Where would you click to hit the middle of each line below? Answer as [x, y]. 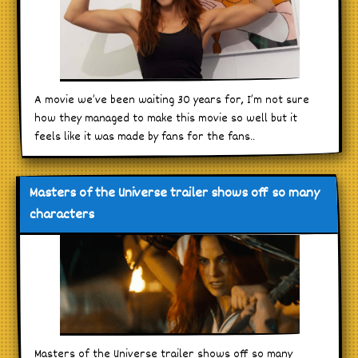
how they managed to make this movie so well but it [166, 118]
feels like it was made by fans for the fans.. [145, 137]
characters [62, 215]
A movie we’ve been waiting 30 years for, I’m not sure [172, 100]
